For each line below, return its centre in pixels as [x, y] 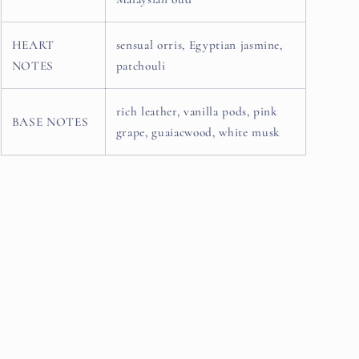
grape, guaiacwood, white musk [198, 132]
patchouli [141, 66]
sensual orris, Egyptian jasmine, [199, 45]
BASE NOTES [50, 122]
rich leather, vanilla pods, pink [197, 111]
